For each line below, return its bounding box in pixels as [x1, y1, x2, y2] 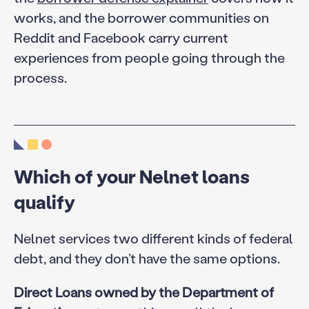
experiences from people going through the [13, 48, 285, 66]
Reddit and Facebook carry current [13, 28, 228, 46]
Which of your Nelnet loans [13, 164, 250, 189]
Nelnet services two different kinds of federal [13, 229, 293, 247]
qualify [13, 190, 75, 215]
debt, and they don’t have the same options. [13, 249, 280, 267]
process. [13, 68, 67, 86]
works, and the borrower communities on [13, 8, 269, 26]
